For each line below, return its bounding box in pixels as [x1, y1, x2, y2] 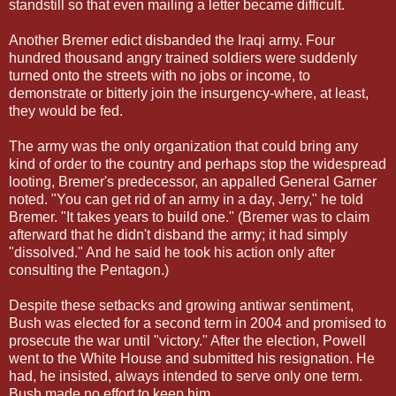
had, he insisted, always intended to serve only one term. [9, 368, 362, 384]
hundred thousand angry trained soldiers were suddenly [9, 49, 357, 65]
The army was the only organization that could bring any [9, 138, 358, 154]
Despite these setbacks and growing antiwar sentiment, [9, 297, 354, 313]
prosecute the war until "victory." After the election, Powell [9, 332, 366, 348]
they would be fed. [9, 103, 123, 118]
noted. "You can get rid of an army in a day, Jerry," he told [9, 191, 363, 207]
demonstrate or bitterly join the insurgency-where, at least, [9, 85, 369, 101]
